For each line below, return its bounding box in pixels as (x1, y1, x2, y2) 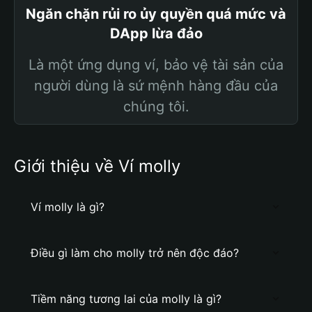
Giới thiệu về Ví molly (14, 156, 180, 176)
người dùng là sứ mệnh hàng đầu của (34, 77, 278, 94)
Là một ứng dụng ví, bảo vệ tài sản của (29, 56, 283, 73)
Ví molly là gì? (31, 200, 104, 214)
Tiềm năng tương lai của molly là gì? (31, 292, 221, 306)
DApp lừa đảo (109, 25, 203, 42)
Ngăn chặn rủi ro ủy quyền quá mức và (26, 6, 286, 22)
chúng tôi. (123, 98, 189, 115)
